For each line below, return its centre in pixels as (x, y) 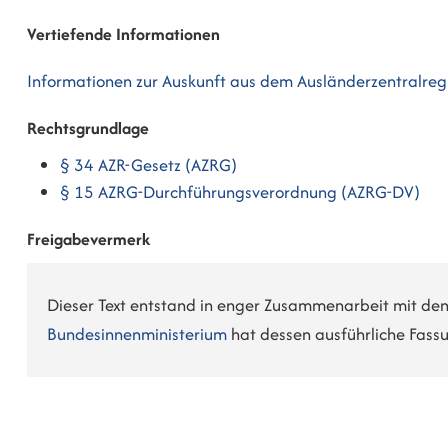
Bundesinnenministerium (137, 333)
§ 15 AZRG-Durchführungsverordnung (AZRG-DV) (240, 192)
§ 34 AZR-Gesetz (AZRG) (149, 165)
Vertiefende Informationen (123, 34)
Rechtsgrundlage (88, 128)
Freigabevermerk (88, 238)
